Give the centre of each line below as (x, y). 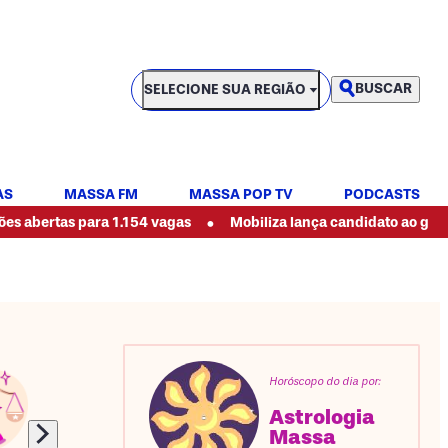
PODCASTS (382, 194)
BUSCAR (383, 89)
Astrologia (322, 417)
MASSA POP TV (241, 194)
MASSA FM (101, 194)
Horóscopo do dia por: (325, 381)
